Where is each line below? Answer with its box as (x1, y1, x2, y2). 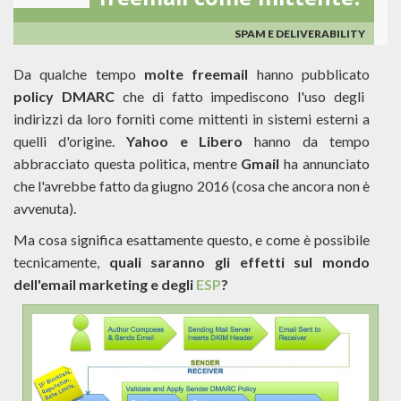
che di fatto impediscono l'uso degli (114, 88, 365, 105)
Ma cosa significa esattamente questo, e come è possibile (13, 231, 370, 248)
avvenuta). (13, 200, 79, 217)
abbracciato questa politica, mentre (13, 155, 242, 172)
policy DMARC (13, 88, 115, 105)
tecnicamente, (13, 253, 109, 270)
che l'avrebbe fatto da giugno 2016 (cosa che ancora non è (13, 177, 370, 194)
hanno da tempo (243, 132, 371, 149)
